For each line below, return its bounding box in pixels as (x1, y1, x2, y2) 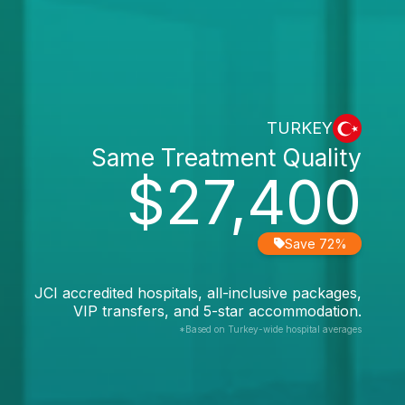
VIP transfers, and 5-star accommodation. (73, 301, 362, 320)
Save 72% (285, 235, 347, 251)
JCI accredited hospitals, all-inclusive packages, (34, 283, 362, 302)
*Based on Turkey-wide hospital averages (179, 323, 362, 334)
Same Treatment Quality (91, 142, 362, 172)
